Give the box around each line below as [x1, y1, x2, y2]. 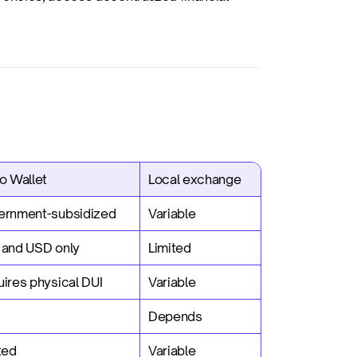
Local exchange [148, 171, 241, 187]
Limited [148, 240, 191, 256]
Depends [148, 308, 202, 324]
